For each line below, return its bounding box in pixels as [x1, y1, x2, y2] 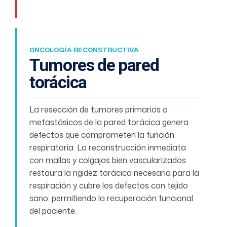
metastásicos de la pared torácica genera [29, 116, 188, 128]
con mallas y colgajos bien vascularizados [29, 154, 186, 166]
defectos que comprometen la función [29, 129, 174, 140]
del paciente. [29, 205, 77, 216]
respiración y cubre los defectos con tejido [29, 179, 188, 191]
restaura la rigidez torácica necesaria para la [29, 167, 199, 178]
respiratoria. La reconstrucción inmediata [29, 141, 186, 153]
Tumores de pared [29, 54, 159, 75]
